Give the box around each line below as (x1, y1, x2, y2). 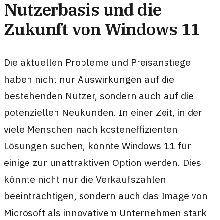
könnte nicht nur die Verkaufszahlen (4, 173, 166, 186)
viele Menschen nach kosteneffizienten (4, 123, 178, 136)
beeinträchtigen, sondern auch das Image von (4, 190, 208, 202)
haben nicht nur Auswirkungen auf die (4, 73, 174, 85)
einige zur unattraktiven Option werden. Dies (4, 156, 201, 169)
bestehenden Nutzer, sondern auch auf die (4, 89, 193, 102)
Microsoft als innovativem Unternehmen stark (4, 206, 207, 219)
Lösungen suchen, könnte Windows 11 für (4, 139, 191, 152)
